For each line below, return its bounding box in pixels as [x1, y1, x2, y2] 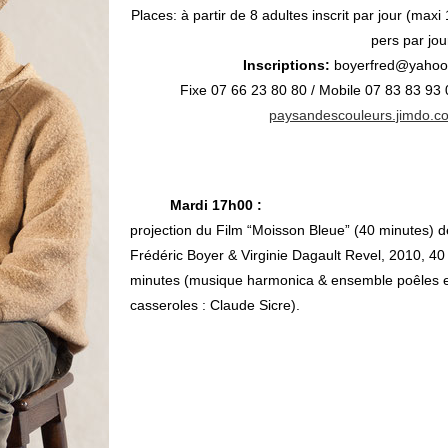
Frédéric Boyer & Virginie [130, 247, 292, 263]
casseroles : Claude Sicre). [130, 297, 300, 313]
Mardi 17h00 [170, 197, 253, 213]
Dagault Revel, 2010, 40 [292, 247, 445, 263]
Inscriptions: [243, 57, 331, 73]
